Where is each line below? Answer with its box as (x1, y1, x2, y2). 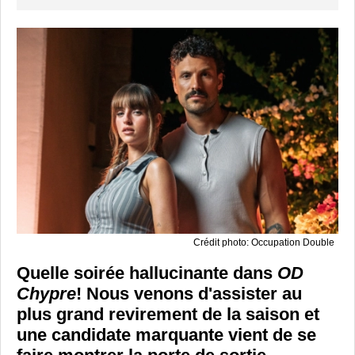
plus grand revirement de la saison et (17, 303, 319, 324)
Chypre (17, 283, 76, 303)
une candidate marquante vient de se (17, 324, 316, 345)
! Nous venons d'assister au (76, 283, 302, 303)
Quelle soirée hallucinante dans (17, 262, 277, 283)
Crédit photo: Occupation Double (193, 236, 334, 248)
